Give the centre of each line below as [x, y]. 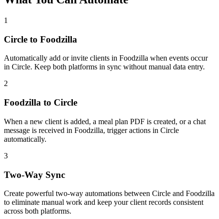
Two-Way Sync [34, 175]
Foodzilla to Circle [41, 103]
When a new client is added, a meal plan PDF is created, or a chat [105, 121]
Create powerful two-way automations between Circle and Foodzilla [109, 194]
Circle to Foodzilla [41, 39]
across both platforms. [38, 211]
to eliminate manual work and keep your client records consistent [104, 202]
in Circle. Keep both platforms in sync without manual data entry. [104, 67]
